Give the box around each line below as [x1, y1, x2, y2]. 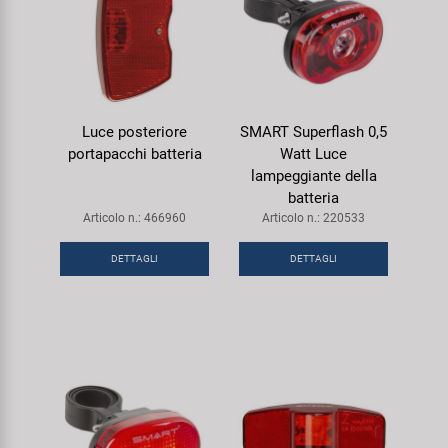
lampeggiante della [250, 166, 377, 185]
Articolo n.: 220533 [262, 210, 365, 225]
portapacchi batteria [67, 144, 202, 163]
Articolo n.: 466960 [83, 210, 186, 225]
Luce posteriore [82, 122, 187, 141]
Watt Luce [280, 144, 347, 163]
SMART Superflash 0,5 [240, 122, 387, 141]
